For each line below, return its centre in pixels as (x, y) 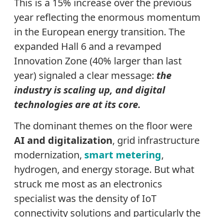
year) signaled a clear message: (85, 75)
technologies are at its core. (77, 104)
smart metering (123, 155)
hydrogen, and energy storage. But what (104, 169)
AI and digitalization (63, 140)
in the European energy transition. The (99, 31)
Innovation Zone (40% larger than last (98, 61)
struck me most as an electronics (88, 184)
